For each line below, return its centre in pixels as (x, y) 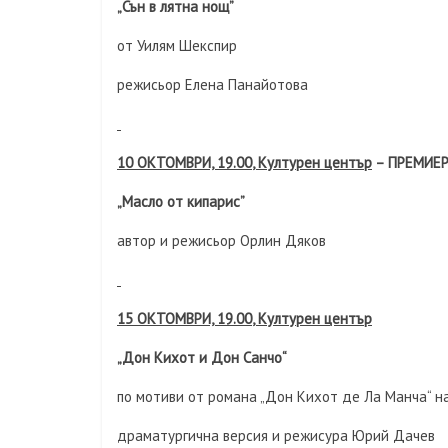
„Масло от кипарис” (181, 201)
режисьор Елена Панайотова (212, 84)
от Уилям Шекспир (177, 45)
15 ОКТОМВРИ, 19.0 (180, 318)
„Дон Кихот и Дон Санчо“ (202, 357)
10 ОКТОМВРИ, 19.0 (180, 162)
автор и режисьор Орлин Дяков (221, 240)
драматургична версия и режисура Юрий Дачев (276, 435)
